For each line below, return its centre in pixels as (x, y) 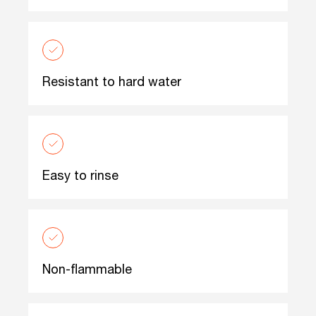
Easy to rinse (80, 175)
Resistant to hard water (112, 81)
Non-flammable (87, 269)
